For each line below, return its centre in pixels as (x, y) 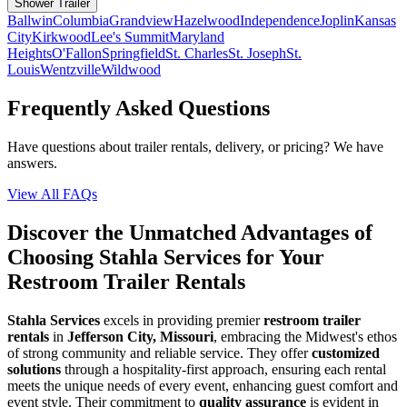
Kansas (375, 21)
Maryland (197, 37)
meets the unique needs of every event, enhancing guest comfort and (203, 385)
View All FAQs (52, 194)
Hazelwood (207, 21)
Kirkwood (61, 37)
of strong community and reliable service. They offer (159, 352)
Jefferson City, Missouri (140, 336)
